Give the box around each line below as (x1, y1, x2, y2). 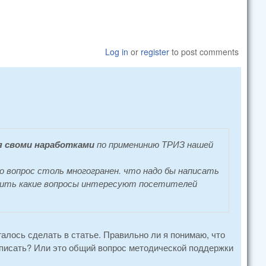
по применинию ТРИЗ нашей (97, 138, 213, 151)
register (141, 46, 170, 58)
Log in (105, 46, 129, 58)
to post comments (169, 46, 239, 58)
